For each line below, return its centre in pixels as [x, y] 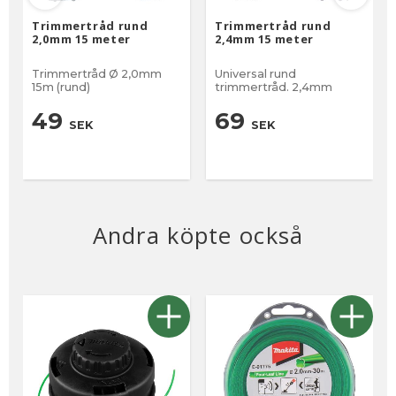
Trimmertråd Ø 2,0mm [97, 73]
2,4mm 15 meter [264, 38]
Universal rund [255, 73]
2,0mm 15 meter [81, 38]
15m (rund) [61, 87]
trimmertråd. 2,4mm [274, 87]
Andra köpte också [198, 235]
